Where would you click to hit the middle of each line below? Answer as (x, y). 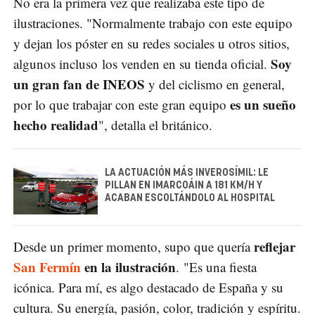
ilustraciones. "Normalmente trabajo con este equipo (153, 23)
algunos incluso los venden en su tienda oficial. (142, 64)
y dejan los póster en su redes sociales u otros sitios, (152, 44)
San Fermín (47, 266)
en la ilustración (128, 266)
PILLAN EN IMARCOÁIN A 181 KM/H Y (184, 186)
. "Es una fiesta (216, 266)
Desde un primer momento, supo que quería (134, 246)
